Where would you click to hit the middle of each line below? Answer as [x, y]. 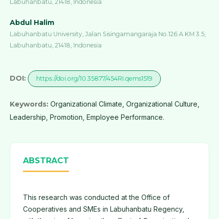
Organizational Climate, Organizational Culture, [125, 104]
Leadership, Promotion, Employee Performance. [87, 117]
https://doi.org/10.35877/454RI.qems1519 [94, 79]
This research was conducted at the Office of [96, 197]
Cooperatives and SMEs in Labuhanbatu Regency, [103, 209]
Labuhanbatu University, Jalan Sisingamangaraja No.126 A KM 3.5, [108, 34]
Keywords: [30, 104]
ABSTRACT [46, 161]
